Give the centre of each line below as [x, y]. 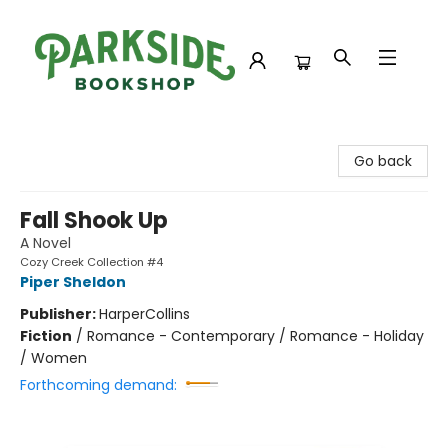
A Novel [45, 243]
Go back [383, 161]
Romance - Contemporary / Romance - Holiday [255, 336]
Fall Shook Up [94, 220]
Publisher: [59, 314]
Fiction [46, 336]
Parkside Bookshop [79, 139]
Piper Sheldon [73, 282]
